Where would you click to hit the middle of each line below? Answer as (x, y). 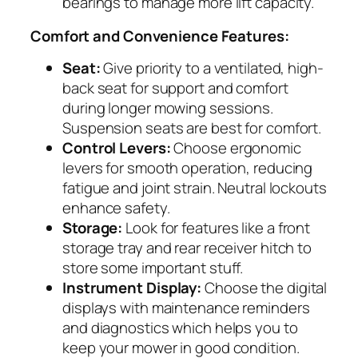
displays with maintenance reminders (186, 308)
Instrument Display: (132, 288)
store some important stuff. (153, 268)
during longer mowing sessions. (168, 108)
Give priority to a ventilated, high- (212, 68)
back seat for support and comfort (175, 88)
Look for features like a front (217, 228)
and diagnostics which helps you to (180, 328)
